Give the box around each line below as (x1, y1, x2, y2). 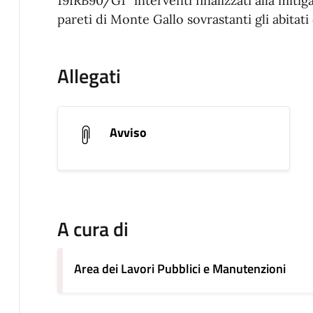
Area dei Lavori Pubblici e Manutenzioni (73, 259, 286, 279)
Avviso (109, 123, 147, 143)
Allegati (57, 61, 121, 92)
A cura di (57, 214, 129, 245)
